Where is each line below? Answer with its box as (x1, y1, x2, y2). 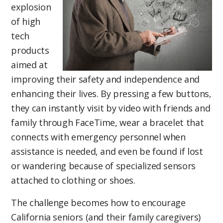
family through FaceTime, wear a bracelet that (11, 116, 204, 129)
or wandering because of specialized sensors (11, 160, 196, 172)
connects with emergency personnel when (11, 131, 186, 143)
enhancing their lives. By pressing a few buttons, (11, 88, 212, 100)
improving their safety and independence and (11, 73, 200, 86)
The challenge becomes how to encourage (11, 196, 186, 209)
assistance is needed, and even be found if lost (11, 145, 203, 158)
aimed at (11, 59, 48, 71)
